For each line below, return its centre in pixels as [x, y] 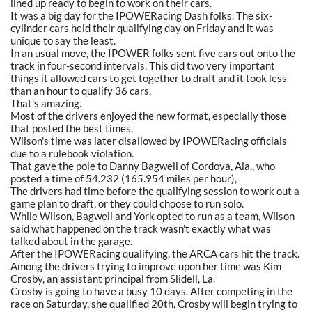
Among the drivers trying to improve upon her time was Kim [146, 266]
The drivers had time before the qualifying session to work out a [155, 190]
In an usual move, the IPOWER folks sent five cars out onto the [153, 53]
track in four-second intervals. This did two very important [143, 65]
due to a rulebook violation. [72, 153]
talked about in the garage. [71, 241]
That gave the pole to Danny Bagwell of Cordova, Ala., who [143, 165]
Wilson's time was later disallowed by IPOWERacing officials [149, 140]
